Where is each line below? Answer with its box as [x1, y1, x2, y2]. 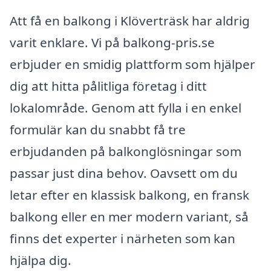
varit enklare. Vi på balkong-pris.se [10, 34, 215, 51]
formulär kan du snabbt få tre [10, 121, 186, 139]
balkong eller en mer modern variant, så [10, 208, 249, 226]
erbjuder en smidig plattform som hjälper [10, 56, 255, 73]
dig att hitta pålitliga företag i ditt [10, 77, 207, 95]
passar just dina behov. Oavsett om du [10, 165, 238, 182]
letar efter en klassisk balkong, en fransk [10, 186, 249, 204]
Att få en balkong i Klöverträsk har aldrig [10, 12, 250, 30]
